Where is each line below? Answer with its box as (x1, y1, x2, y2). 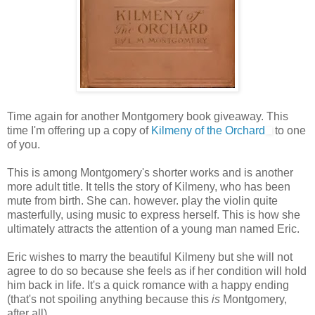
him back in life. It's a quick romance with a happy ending (7, 278, 289, 291)
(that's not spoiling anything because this (7, 292, 212, 305)
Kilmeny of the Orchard (151, 124, 265, 136)
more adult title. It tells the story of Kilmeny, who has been (7, 180, 290, 193)
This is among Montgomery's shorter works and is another (7, 166, 293, 179)
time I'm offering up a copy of (7, 124, 151, 136)
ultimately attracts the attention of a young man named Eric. (7, 222, 300, 235)
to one (272, 124, 306, 136)
